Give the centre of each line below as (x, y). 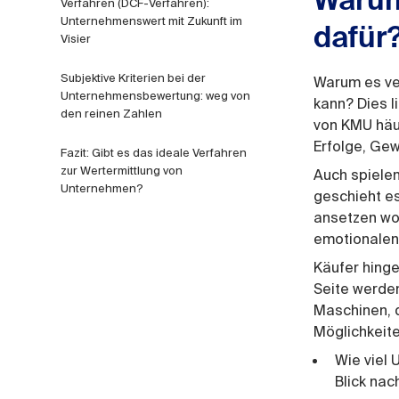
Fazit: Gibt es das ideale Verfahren (154, 153)
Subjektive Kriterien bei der (133, 78)
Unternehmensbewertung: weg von (155, 96)
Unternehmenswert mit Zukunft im (151, 21)
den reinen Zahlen (111, 114)
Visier (76, 39)
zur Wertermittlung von (122, 171)
